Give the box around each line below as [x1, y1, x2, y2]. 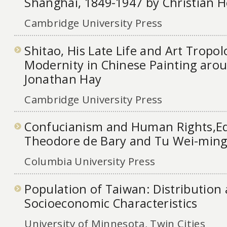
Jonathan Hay [24, 70, 102, 87]
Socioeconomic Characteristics [24, 195, 198, 212]
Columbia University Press [24, 154, 156, 169]
